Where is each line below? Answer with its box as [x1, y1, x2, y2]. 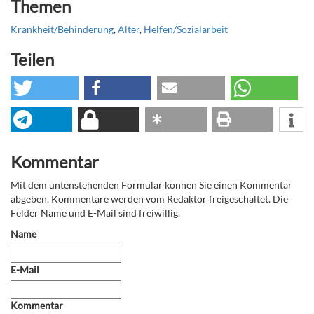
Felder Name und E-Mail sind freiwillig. [11, 207, 180, 219]
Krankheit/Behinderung [11, 23, 114, 36]
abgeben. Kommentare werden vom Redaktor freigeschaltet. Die [11, 193, 288, 205]
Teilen [11, 49, 54, 70]
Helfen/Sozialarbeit [144, 23, 228, 36]
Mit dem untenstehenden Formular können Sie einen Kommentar [11, 179, 292, 191]
